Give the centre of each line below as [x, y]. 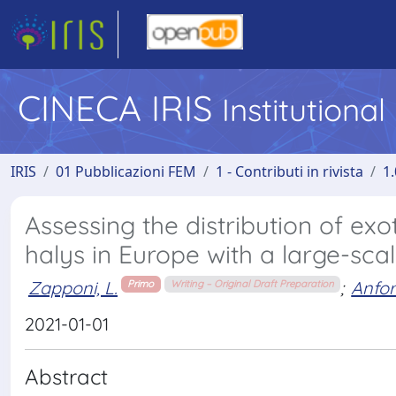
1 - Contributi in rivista [289, 171]
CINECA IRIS [120, 108]
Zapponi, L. [73, 287]
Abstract [66, 377]
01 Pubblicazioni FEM [126, 171]
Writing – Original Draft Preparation [252, 284]
